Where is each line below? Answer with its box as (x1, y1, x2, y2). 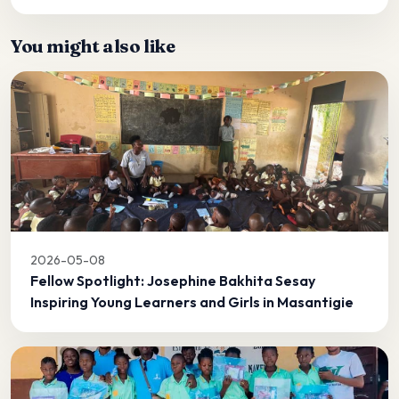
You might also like (11, 34, 175, 57)
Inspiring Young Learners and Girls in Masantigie (30, 292, 354, 311)
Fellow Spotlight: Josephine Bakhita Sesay (30, 271, 316, 289)
